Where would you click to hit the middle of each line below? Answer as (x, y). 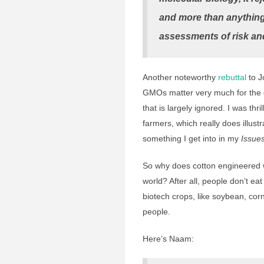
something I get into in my (192, 138)
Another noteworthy (180, 77)
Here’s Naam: (168, 239)
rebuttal (232, 77)
